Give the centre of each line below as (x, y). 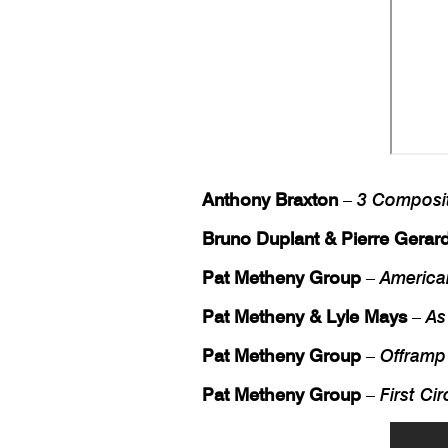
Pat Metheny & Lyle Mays (304, 316)
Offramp (413, 355)
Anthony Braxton (270, 199)
